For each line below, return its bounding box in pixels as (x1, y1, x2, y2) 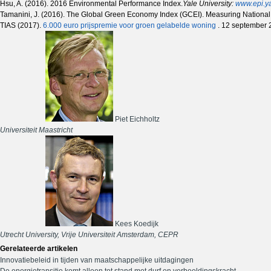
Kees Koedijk (113, 220, 158, 229)
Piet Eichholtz (113, 115, 160, 124)
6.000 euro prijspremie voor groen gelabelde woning (43, 21, 218, 30)
